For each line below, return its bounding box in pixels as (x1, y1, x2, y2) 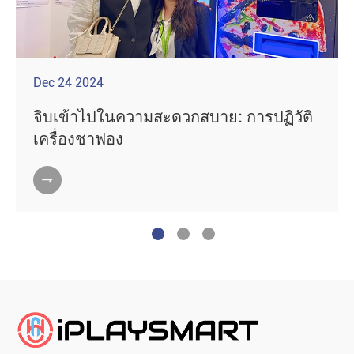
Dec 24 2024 (33, 75, 104, 91)
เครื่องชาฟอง (33, 130, 123, 149)
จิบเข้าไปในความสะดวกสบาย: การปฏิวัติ (33, 107, 313, 127)
